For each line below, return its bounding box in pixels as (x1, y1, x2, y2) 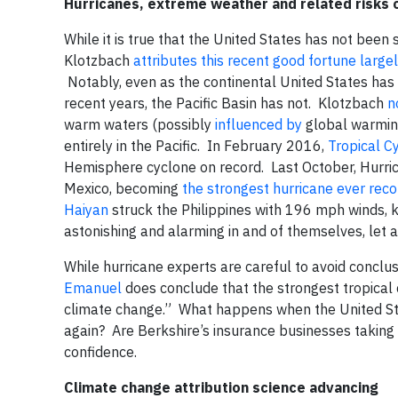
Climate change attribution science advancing (64, 378, 378, 396)
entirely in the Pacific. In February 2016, (64, 137, 328, 155)
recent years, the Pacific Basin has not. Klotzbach (64, 94, 387, 112)
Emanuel (64, 279, 122, 297)
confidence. (64, 343, 137, 361)
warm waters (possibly (64, 115, 215, 133)
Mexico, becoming (64, 179, 182, 197)
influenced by (215, 115, 302, 133)
